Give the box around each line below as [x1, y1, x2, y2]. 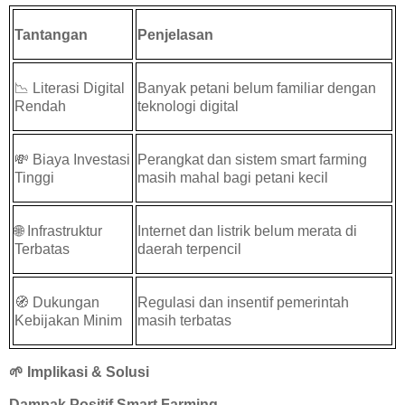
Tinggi [14, 169, 55, 185]
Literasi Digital [29, 80, 126, 96]
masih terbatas [137, 312, 232, 328]
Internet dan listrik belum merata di [137, 222, 358, 239]
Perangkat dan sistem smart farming [137, 151, 368, 167]
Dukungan [29, 294, 100, 310]
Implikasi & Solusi [24, 364, 149, 381]
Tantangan [14, 26, 89, 42]
